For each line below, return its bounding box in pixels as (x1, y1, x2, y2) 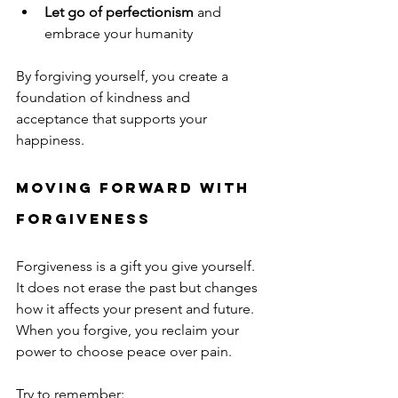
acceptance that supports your (16, 109, 211, 127)
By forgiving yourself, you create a (16, 67, 232, 84)
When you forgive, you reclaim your (16, 321, 243, 338)
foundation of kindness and (16, 88, 194, 106)
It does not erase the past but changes (16, 278, 261, 296)
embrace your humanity (44, 24, 193, 42)
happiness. (16, 131, 84, 148)
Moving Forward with (16, 178, 256, 196)
